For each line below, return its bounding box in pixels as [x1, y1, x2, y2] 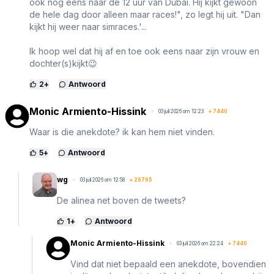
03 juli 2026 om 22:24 [177, 240, 223, 247]
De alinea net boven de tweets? [57, 195, 186, 206]
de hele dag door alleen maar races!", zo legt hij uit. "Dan [29, 9, 261, 20]
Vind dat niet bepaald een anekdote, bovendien [70, 259, 266, 270]
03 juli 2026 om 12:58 [80, 177, 125, 183]
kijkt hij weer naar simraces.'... [29, 21, 147, 32]
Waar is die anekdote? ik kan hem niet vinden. [29, 127, 215, 138]
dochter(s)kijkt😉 [29, 58, 97, 69]
